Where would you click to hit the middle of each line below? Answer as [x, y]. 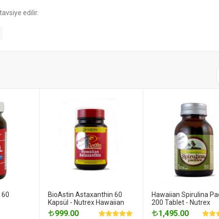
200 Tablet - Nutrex [181, 202]
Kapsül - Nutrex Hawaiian [86, 202]
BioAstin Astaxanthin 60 [85, 195]
